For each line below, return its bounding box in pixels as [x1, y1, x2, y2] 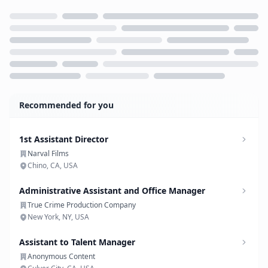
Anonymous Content [28, 251, 95, 261]
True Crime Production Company [28, 200, 136, 210]
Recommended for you [19, 99, 114, 111]
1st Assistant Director [19, 133, 108, 145]
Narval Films [28, 148, 69, 159]
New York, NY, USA [28, 212, 89, 222]
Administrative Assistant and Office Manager [19, 185, 205, 196]
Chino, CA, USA [28, 160, 78, 170]
